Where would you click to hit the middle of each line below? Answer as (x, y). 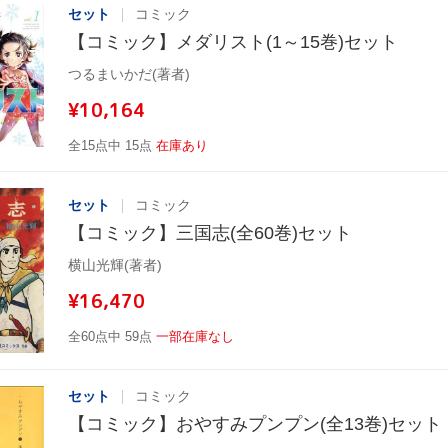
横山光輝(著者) (115, 265)
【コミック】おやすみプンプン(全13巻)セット (255, 424)
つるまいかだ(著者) (129, 74)
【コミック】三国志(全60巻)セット (210, 233)
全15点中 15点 (110, 146)
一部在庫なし (195, 337)
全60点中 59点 (110, 337)
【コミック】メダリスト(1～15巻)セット (233, 42)
